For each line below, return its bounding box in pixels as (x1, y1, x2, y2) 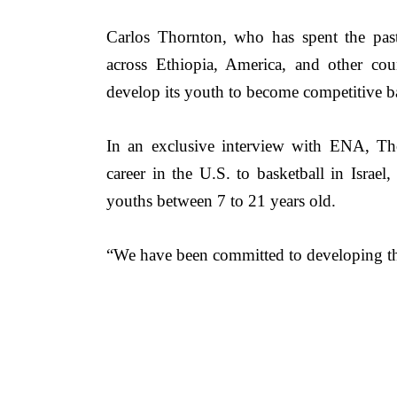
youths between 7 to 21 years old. (106, 191, 340, 211)
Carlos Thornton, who (106, 27, 273, 47)
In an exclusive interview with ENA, (106, 136, 377, 156)
